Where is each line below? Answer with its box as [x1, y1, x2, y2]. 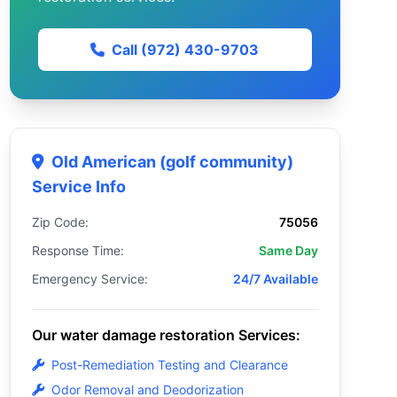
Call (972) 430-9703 [112, 41, 260, 58]
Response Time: [31, 243, 124, 258]
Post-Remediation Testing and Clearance [51, 357, 288, 372]
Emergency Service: [31, 271, 148, 286]
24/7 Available [232, 271, 318, 286]
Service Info [31, 177, 126, 196]
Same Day [258, 243, 318, 258]
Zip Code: [31, 214, 89, 230]
